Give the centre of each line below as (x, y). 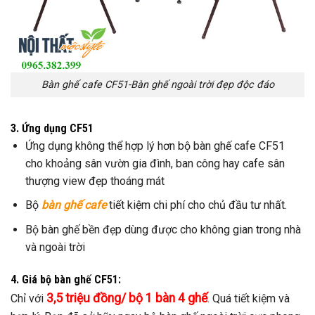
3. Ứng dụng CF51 (52, 128)
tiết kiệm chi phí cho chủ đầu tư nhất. (196, 205)
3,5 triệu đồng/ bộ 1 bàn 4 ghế (127, 298)
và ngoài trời (55, 247)
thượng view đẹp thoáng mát (95, 181)
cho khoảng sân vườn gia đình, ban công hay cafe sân (155, 163)
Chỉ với (28, 298)
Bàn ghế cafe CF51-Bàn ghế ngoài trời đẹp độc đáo (157, 84)
